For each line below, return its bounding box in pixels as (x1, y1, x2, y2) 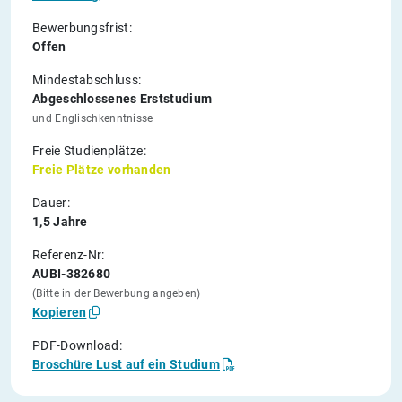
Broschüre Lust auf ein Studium (32, 356, 221, 371)
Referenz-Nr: (32, 247, 105, 262)
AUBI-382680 (32, 266, 111, 281)
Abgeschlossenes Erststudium (32, 91, 213, 106)
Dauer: (32, 195, 70, 210)
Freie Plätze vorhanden (32, 162, 171, 177)
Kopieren (32, 304, 87, 319)
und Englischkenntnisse (32, 111, 153, 125)
